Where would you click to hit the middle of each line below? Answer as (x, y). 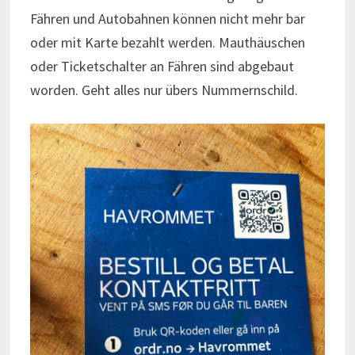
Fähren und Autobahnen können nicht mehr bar (167, 18)
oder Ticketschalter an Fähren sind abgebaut (162, 66)
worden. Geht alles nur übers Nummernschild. (164, 90)
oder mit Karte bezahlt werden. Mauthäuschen (167, 42)
